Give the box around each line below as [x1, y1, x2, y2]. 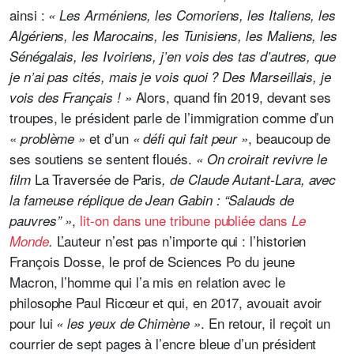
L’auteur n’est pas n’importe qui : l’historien [52, 231, 307, 250]
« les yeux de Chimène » [52, 314, 201, 333]
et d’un [89, 128, 133, 148]
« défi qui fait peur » [132, 129, 249, 148]
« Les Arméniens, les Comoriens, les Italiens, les [48, 6, 337, 24]
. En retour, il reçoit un [200, 313, 331, 333]
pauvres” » [9, 211, 73, 230]
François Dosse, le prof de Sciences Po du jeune [9, 251, 295, 271]
